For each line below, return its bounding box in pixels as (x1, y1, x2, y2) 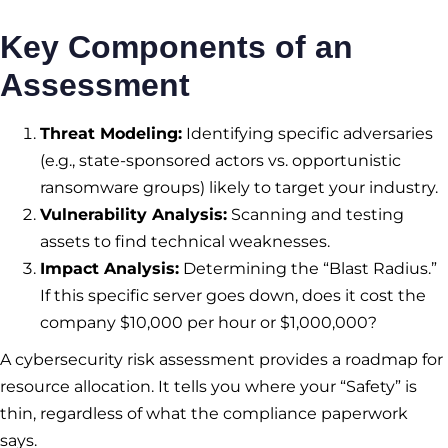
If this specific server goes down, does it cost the (40, 286, 426, 306)
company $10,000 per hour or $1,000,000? (40, 313, 377, 333)
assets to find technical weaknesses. (40, 232, 330, 252)
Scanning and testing (227, 205, 404, 225)
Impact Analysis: (40, 259, 179, 279)
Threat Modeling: (40, 124, 182, 144)
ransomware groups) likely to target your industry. (40, 178, 438, 198)
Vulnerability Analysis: (40, 205, 227, 225)
